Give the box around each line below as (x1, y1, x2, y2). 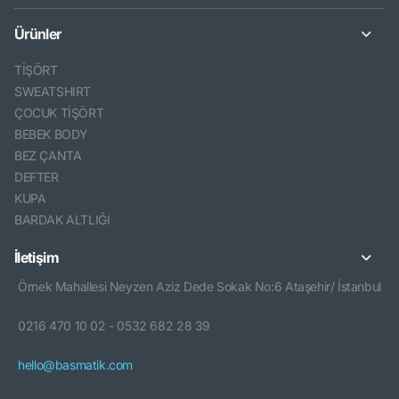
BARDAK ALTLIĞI (14, 212, 110, 228)
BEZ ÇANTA (14, 148, 82, 164)
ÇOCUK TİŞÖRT (14, 105, 104, 121)
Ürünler (14, 25, 61, 44)
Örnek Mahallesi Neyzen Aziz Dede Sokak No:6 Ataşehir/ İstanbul (18, 279, 381, 295)
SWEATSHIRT (14, 84, 92, 100)
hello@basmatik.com (18, 357, 134, 373)
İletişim (14, 248, 59, 267)
